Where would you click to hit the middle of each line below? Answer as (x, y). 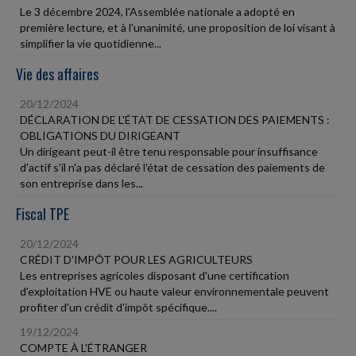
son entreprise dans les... (81, 183)
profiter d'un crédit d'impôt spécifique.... (118, 307)
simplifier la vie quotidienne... (91, 43)
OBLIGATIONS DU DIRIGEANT (100, 135)
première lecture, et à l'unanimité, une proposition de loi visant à (178, 27)
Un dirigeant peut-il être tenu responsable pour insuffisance (169, 151)
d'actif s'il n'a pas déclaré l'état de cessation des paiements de (172, 167)
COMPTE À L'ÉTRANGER (83, 348)
